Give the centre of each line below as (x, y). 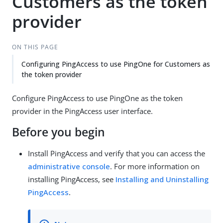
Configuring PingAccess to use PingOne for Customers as (116, 64)
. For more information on (155, 166)
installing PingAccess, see (72, 179)
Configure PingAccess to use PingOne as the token (97, 98)
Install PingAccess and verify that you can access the (116, 153)
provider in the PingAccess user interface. (82, 111)
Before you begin (58, 132)
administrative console (69, 166)
